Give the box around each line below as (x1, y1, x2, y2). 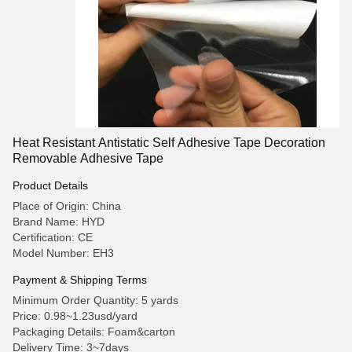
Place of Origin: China (13, 200, 121, 212)
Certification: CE (13, 231, 93, 244)
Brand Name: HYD (13, 215, 104, 228)
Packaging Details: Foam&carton (13, 325, 175, 338)
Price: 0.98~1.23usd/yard (13, 310, 137, 322)
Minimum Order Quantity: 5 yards (13, 294, 178, 306)
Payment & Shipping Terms (13, 273, 147, 286)
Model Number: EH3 (13, 247, 114, 259)
